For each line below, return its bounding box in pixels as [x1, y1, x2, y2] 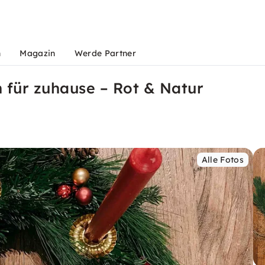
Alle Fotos [201, 154, 244, 165]
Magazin [20, 48, 56, 59]
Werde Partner [74, 48, 136, 59]
